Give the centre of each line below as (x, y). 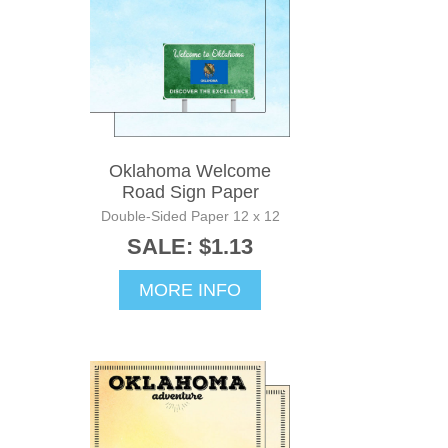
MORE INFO (190, 289)
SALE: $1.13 (190, 246)
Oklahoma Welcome (190, 170)
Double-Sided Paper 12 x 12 (190, 215)
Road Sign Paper (190, 191)
